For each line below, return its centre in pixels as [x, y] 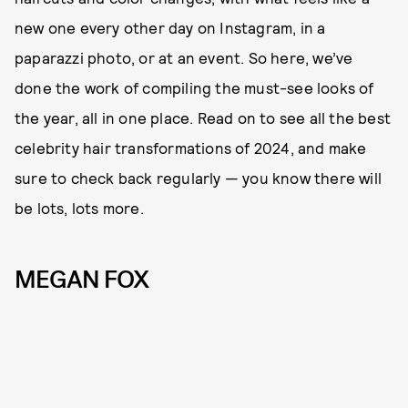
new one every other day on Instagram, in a [170, 27]
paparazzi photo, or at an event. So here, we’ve [184, 57]
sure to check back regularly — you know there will [199, 178]
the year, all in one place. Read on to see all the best [203, 117]
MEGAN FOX [82, 280]
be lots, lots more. [79, 208]
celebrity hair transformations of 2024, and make [191, 148]
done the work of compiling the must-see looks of [194, 87]
